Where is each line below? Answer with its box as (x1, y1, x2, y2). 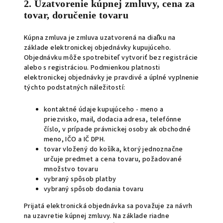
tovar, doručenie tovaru (24, 9, 129, 20)
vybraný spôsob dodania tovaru (44, 184, 144, 194)
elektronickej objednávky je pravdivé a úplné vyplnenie (24, 73, 199, 83)
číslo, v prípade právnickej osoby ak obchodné (44, 124, 191, 134)
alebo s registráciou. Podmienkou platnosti (24, 63, 160, 73)
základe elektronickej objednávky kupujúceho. (24, 43, 171, 53)
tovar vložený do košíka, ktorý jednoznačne (44, 144, 183, 154)
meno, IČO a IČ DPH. (44, 134, 106, 144)
